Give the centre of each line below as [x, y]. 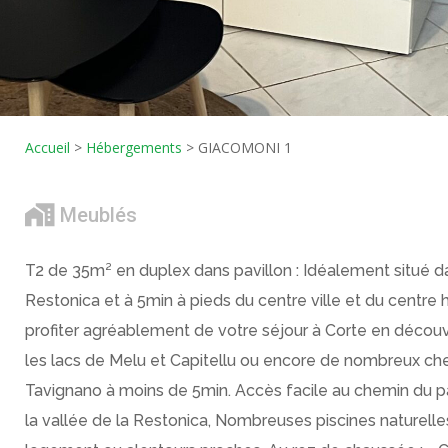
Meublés [98, 215]
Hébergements [133, 147]
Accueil [47, 147]
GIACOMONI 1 [244, 147]
